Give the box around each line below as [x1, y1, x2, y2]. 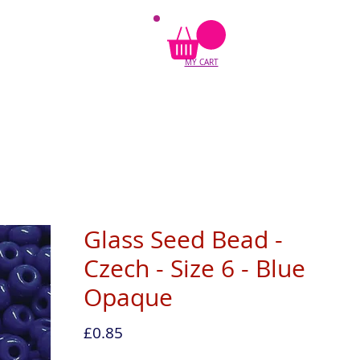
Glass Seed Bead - [83, 223, 283, 256]
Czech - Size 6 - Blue [83, 252, 305, 284]
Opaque [83, 281, 173, 313]
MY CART [184, 56, 219, 67]
